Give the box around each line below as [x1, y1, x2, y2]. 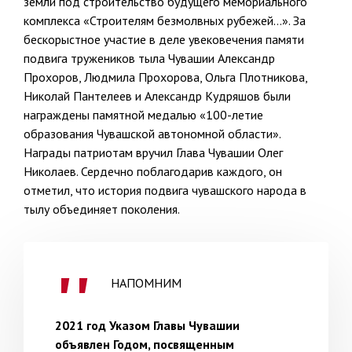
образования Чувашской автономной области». [24, 126, 280, 142]
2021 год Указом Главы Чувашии [55, 317, 240, 334]
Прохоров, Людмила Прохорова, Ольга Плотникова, [24, 69, 307, 86]
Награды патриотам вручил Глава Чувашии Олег [24, 145, 283, 161]
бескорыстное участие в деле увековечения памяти [24, 31, 304, 48]
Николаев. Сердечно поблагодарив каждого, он [24, 163, 282, 180]
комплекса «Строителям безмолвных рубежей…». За [24, 13, 306, 29]
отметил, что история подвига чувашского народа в [24, 182, 306, 199]
